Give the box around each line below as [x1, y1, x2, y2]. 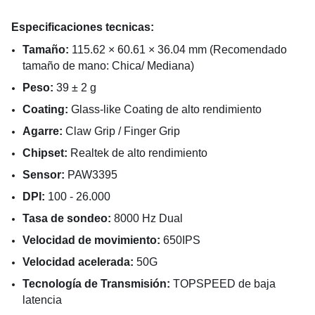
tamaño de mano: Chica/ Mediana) [22, 59, 194, 72]
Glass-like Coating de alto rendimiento [71, 103, 262, 115]
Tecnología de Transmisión [22, 277, 167, 290]
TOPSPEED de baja [173, 277, 276, 290]
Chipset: [22, 146, 70, 159]
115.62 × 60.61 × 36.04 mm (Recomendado [69, 43, 287, 56]
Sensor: [22, 168, 67, 181]
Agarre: [22, 124, 63, 137]
